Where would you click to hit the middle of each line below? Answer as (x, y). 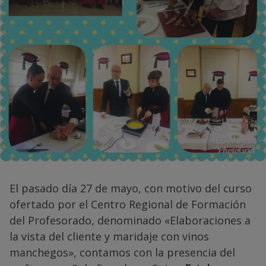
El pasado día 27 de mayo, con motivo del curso (131, 188)
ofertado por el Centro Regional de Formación (128, 204)
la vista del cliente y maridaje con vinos (109, 236)
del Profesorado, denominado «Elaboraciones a (130, 220)
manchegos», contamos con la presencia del (122, 252)
